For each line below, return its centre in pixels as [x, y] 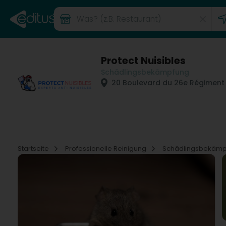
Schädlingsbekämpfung [145, 72]
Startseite [34, 149]
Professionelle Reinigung [106, 149]
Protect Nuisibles [143, 61]
